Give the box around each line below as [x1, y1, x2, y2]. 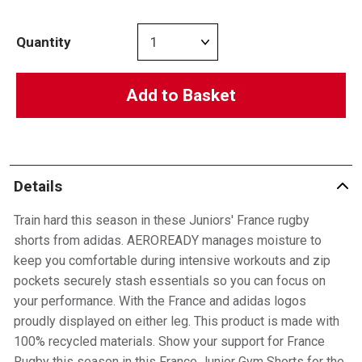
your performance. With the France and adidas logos [13, 293, 306, 309]
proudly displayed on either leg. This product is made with [13, 314, 339, 329]
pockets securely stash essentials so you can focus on [13, 273, 326, 288]
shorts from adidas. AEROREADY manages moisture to [13, 233, 322, 248]
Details [13, 176, 62, 196]
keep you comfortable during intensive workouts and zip [13, 253, 330, 268]
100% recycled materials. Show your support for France [13, 334, 325, 349]
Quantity [16, 33, 71, 50]
